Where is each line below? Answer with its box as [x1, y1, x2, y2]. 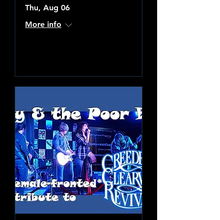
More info [25, 20, 61, 29]
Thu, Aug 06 [25, 3, 70, 12]
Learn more [58, 51, 99, 60]
